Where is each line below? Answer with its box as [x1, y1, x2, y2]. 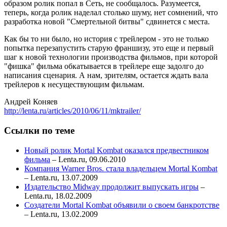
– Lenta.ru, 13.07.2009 [24, 173, 98, 182]
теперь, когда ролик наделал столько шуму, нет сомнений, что [4, 8, 218, 17]
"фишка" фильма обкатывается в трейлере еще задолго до [4, 62, 204, 71]
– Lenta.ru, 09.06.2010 [50, 155, 126, 164]
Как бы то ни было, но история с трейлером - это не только [4, 34, 209, 44]
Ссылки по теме [4, 125, 74, 136]
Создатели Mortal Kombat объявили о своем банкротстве [24, 200, 219, 209]
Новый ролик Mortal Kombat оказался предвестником [24, 145, 209, 155]
